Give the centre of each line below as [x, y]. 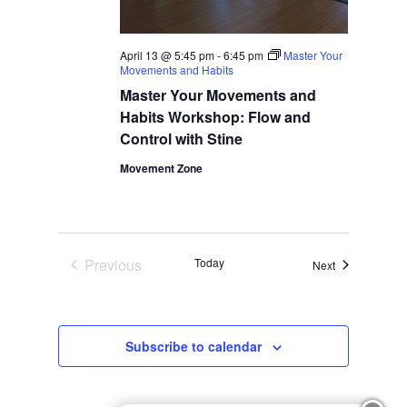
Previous [114, 264]
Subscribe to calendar [193, 346]
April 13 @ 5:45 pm [168, 55]
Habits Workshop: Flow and [216, 116]
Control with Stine [182, 138]
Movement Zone [162, 168]
